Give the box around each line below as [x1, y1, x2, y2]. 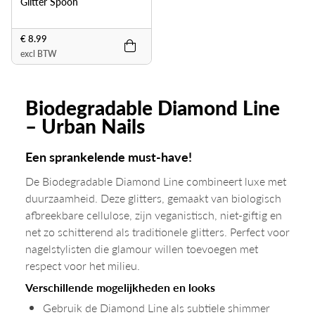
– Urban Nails [25, 112, 145, 139]
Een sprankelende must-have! [25, 148, 192, 165]
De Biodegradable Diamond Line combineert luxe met [25, 173, 286, 189]
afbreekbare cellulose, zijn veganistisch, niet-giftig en [25, 207, 282, 223]
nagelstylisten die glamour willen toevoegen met [25, 240, 258, 257]
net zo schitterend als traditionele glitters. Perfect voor [25, 224, 290, 240]
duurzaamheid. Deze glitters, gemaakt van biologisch [25, 190, 281, 206]
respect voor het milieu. [25, 257, 140, 274]
